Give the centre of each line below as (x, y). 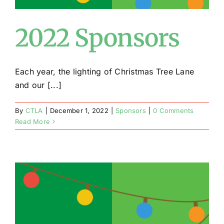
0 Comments (173, 110)
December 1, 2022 (79, 110)
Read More (33, 121)
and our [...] (38, 85)
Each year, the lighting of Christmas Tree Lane (105, 71)
